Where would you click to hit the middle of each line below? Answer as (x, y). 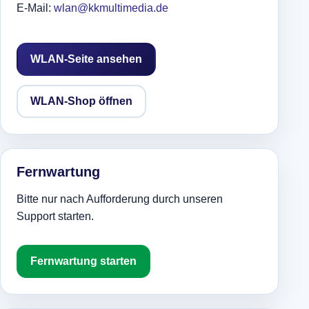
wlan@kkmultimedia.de (111, 8)
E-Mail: (36, 8)
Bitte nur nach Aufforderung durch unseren (120, 199)
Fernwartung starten (84, 261)
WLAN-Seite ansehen (87, 59)
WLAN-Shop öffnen (82, 101)
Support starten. (56, 217)
